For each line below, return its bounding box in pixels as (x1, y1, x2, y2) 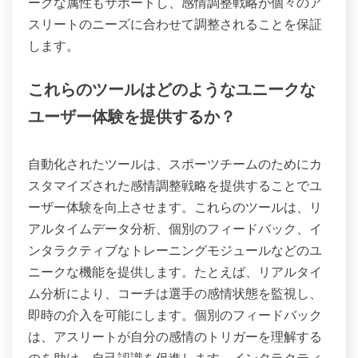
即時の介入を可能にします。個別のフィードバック (28, 307, 322, 324)
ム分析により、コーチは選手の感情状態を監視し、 (28, 285, 322, 302)
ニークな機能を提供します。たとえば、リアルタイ (28, 264, 322, 280)
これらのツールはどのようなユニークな (28, 83, 316, 100)
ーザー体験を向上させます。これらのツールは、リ (28, 199, 322, 216)
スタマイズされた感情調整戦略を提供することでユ (28, 177, 322, 194)
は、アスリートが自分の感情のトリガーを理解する (28, 328, 322, 345)
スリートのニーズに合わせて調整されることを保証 (28, 15, 322, 32)
